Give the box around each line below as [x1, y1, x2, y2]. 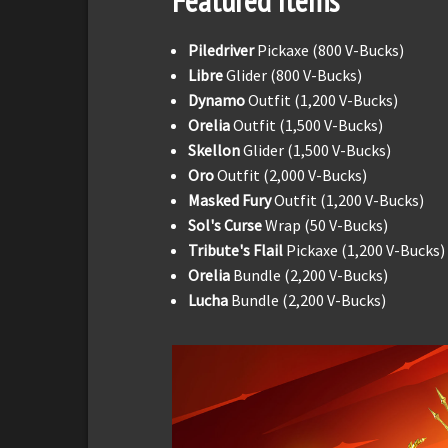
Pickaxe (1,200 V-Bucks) [286, 240, 445, 261]
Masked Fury [188, 190, 274, 211]
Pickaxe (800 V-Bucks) [257, 40, 404, 61]
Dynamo [188, 90, 248, 111]
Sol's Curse [188, 215, 262, 236]
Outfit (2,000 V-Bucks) [217, 165, 367, 186]
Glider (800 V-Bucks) [226, 65, 362, 86]
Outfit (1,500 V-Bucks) [233, 115, 383, 136]
